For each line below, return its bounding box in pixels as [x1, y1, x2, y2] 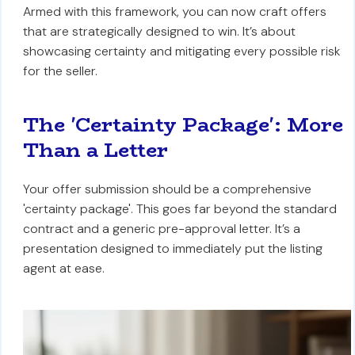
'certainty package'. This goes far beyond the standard [22, 200, 337, 217]
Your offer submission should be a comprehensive [22, 181, 311, 197]
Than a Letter [22, 135, 168, 166]
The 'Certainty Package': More [22, 109, 343, 140]
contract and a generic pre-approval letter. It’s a [22, 220, 300, 237]
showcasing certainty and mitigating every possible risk [22, 43, 340, 59]
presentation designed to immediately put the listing [22, 240, 323, 257]
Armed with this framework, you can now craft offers [22, 3, 326, 20]
